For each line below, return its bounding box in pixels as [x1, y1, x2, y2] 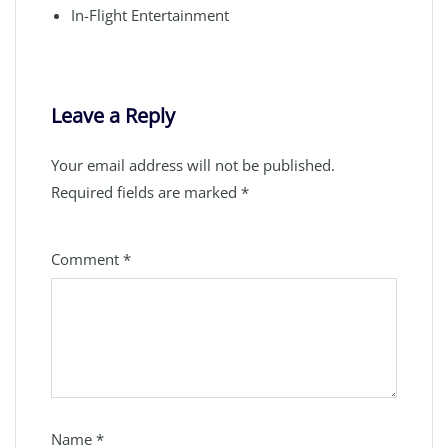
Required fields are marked [51, 182, 241, 202]
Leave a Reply [51, 102, 175, 129]
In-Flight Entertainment [71, 5, 229, 25]
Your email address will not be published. [51, 155, 335, 175]
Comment [51, 249, 123, 269]
